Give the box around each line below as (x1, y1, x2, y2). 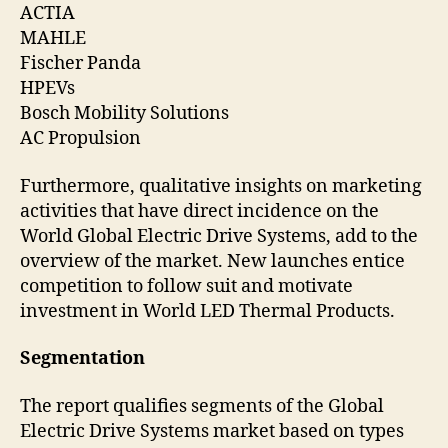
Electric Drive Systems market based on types (20, 419, 404, 443)
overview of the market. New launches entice (20, 249, 405, 273)
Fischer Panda (20, 52, 141, 76)
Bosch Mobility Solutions (20, 102, 229, 126)
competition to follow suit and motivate (20, 274, 353, 298)
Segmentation (20, 347, 145, 371)
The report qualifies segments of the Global (20, 394, 384, 418)
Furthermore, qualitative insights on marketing (20, 174, 422, 198)
